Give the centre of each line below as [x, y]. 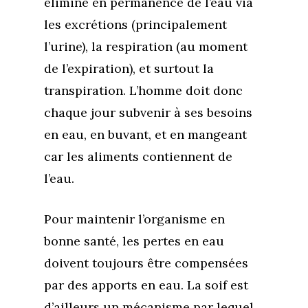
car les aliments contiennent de [138, 156]
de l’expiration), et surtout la [129, 68]
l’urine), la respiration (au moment [146, 46]
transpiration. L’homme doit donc [143, 90]
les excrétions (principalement [135, 24]
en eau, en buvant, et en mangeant [145, 134]
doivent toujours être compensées [146, 263]
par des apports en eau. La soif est [146, 285]
